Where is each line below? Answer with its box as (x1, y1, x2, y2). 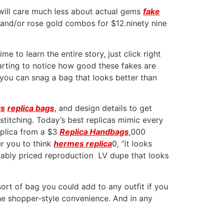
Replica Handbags (60, 127, 129, 137)
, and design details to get (54, 103, 152, 113)
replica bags (7, 103, 54, 113)
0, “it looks (112, 139, 152, 149)
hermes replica (54, 139, 112, 149)
